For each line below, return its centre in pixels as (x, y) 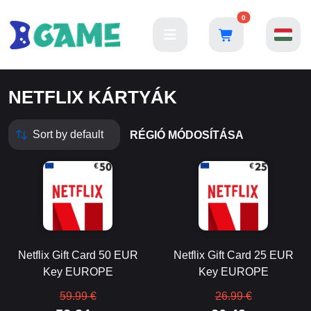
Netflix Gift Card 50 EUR (78, 255)
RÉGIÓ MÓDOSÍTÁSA (187, 135)
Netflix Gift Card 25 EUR (233, 255)
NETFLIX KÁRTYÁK (93, 97)
